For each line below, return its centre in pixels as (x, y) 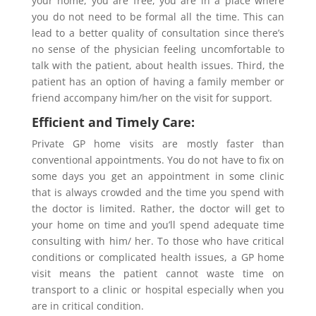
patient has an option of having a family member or (158, 82)
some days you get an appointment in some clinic (158, 176)
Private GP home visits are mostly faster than (158, 144)
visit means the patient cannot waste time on (158, 274)
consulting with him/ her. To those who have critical (158, 241)
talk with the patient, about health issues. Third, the (158, 66)
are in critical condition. (87, 306)
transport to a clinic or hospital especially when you (158, 290)
